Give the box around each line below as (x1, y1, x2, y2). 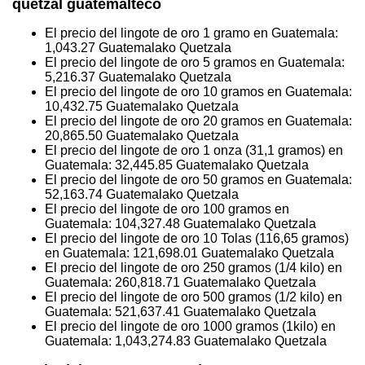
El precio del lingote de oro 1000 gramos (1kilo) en (45, 319, 336, 334)
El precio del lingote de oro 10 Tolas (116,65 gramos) (45, 231, 349, 246)
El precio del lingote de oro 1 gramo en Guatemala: (45, 26, 338, 41)
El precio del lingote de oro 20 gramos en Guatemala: (45, 114, 352, 129)
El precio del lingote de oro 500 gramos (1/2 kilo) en (45, 290, 342, 305)
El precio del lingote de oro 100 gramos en (45, 202, 289, 217)
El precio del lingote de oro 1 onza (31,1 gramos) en (45, 143, 343, 158)
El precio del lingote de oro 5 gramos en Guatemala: (45, 55, 345, 70)
